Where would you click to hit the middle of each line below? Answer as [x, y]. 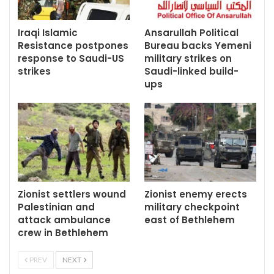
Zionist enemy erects [196, 194]
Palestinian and [56, 207]
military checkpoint [192, 207]
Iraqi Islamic [48, 33]
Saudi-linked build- [191, 72]
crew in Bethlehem [63, 232]
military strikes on [188, 59]
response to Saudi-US [71, 59]
